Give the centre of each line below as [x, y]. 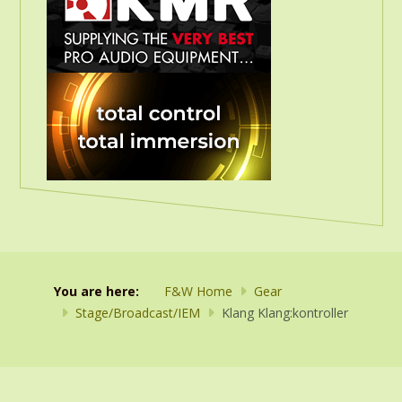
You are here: [100, 291]
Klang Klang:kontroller [285, 313]
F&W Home [198, 291]
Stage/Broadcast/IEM [138, 313]
